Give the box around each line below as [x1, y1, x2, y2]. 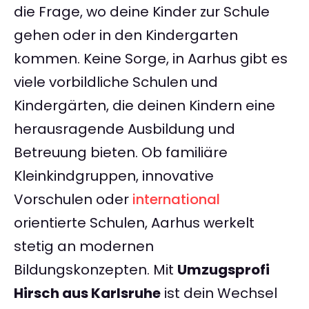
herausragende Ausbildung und [14, 119, 235, 139]
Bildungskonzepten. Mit [14, 260, 177, 280]
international [132, 190, 220, 210]
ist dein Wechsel [161, 283, 277, 303]
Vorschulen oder [14, 190, 132, 210]
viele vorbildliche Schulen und [14, 72, 218, 92]
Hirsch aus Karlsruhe [14, 283, 161, 303]
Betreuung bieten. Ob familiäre [14, 143, 228, 163]
